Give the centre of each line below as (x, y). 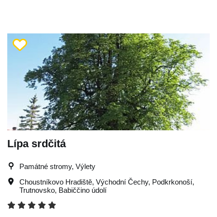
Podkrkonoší (172, 182)
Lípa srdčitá (37, 143)
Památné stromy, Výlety (57, 166)
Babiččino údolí (83, 190)
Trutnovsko (37, 190)
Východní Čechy (122, 182)
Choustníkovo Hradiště (56, 182)
